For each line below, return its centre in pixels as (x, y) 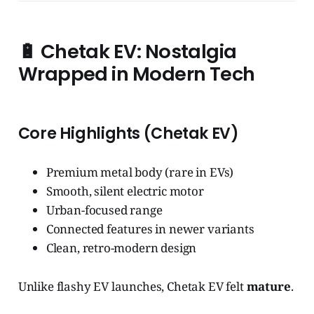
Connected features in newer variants (150, 229)
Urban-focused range (104, 210)
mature (268, 287)
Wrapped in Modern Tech (136, 74)
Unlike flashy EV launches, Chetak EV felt (132, 287)
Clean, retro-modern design (121, 248)
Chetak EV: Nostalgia (138, 52)
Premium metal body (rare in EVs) (140, 172)
